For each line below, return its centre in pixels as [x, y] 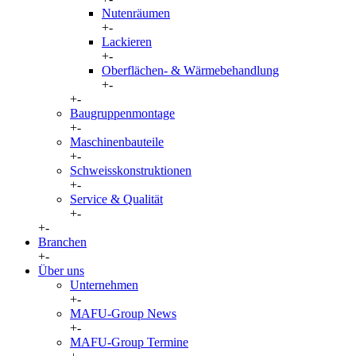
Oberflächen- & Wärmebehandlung [190, 70]
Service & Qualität [116, 199]
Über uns [61, 271]
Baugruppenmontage [122, 113]
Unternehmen [104, 285]
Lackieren [127, 42]
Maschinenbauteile [117, 142]
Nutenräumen [136, 13]
